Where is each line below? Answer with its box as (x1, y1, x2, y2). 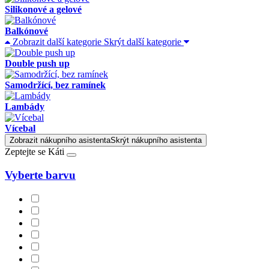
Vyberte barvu (5, 168, 76, 181)
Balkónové (5, 25, 48, 36)
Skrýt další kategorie (104, 36, 181, 47)
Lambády (5, 101, 44, 112)
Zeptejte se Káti (5, 146, 67, 157)
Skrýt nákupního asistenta (110, 135, 202, 145)
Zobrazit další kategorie (13, 36, 101, 47)
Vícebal (5, 122, 35, 133)
